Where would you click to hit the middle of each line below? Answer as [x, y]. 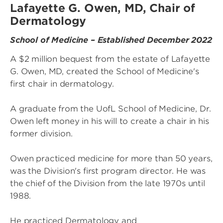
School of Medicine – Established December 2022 [111, 40]
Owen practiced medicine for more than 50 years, [111, 159]
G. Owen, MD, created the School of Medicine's [105, 72]
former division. [41, 134]
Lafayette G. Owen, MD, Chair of [103, 8]
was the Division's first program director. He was [108, 171]
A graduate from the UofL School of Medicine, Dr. [111, 109]
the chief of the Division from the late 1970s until [108, 184]
